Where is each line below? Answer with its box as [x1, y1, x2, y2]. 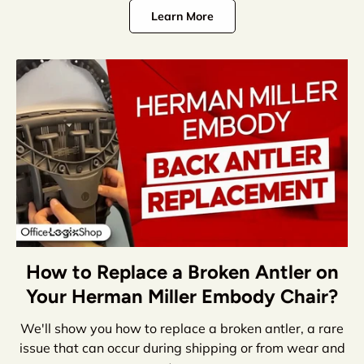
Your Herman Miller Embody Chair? [26, 284, 338, 308]
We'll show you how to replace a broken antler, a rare [20, 319, 344, 336]
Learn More [150, 9, 214, 24]
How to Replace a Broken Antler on [25, 259, 339, 284]
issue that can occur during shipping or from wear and [19, 339, 345, 356]
